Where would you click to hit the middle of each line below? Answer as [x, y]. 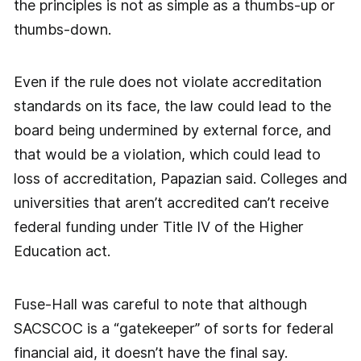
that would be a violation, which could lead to [167, 155]
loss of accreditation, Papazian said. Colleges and [180, 179]
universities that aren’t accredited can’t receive [171, 203]
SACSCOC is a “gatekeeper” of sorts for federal [173, 329]
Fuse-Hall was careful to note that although [160, 305]
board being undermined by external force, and [172, 131]
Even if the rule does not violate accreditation [167, 82]
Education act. [62, 251]
